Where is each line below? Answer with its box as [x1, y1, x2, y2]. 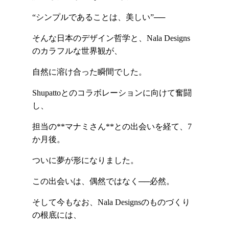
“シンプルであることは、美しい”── [32, 13, 165, 22]
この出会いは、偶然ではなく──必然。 [32, 177, 174, 186]
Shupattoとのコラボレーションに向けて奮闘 [32, 88, 192, 98]
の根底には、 [32, 211, 81, 220]
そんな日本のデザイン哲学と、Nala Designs [32, 34, 190, 43]
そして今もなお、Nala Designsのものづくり [32, 198, 190, 207]
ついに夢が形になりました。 [32, 156, 139, 165]
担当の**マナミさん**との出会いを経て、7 [32, 122, 192, 131]
